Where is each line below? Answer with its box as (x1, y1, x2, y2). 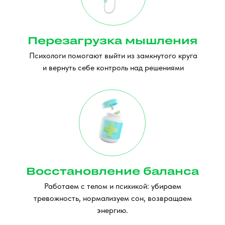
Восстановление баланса (26, 165, 199, 177)
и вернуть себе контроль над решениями (42, 63, 184, 72)
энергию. (97, 205, 128, 215)
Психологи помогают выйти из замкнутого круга (29, 51, 197, 60)
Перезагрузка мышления (28, 34, 197, 46)
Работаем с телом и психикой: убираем (44, 181, 181, 191)
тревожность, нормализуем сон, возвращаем (33, 193, 192, 203)
